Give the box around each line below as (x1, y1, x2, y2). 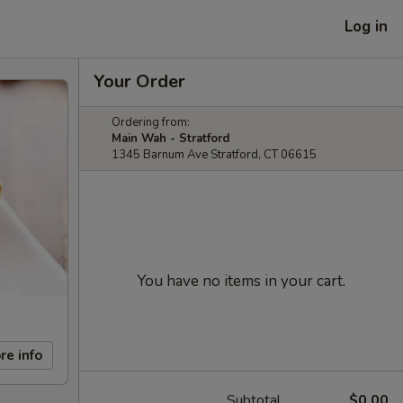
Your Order (94, 69, 185, 94)
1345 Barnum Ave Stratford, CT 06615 (112, 147, 317, 163)
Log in (345, 15, 388, 37)
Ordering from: (112, 114, 190, 130)
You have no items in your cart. (137, 271, 345, 291)
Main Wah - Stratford (112, 130, 229, 147)
